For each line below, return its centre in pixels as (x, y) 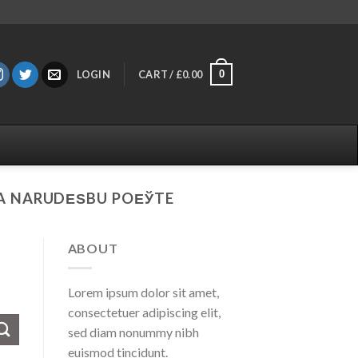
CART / (157, 74)
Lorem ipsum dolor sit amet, (143, 292)
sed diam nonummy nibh (133, 332)
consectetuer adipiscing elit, (144, 312)
